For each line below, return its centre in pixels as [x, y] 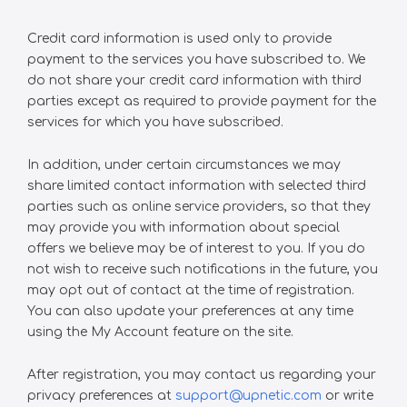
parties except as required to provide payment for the [202, 101]
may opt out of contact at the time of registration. [191, 290]
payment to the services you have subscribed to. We [196, 60]
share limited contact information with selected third [197, 186]
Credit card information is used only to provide [179, 39]
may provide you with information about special [184, 228]
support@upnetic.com [248, 396]
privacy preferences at [101, 396]
